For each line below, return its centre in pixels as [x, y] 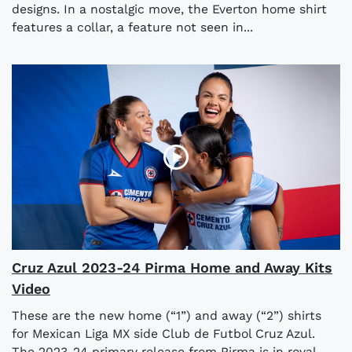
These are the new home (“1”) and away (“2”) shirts [167, 315]
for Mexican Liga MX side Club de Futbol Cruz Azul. [163, 333]
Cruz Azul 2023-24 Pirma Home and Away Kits [172, 267]
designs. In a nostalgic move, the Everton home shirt [169, 9]
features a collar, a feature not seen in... [132, 27]
